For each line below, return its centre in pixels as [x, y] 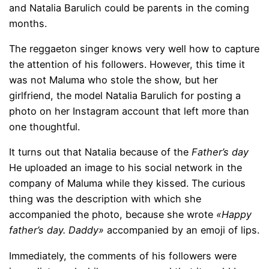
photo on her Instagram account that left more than [129, 111]
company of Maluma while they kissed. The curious [128, 183]
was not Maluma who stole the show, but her [114, 80]
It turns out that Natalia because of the [101, 152]
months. [28, 23]
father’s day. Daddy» [57, 230]
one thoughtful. [45, 127]
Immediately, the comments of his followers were [123, 255]
